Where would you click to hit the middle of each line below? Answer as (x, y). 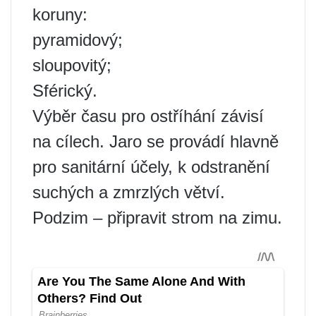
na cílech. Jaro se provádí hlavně (156, 141)
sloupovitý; (72, 65)
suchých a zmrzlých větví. (129, 192)
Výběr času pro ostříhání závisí (148, 116)
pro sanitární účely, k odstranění (151, 167)
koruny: (60, 14)
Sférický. (65, 91)
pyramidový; (78, 40)
